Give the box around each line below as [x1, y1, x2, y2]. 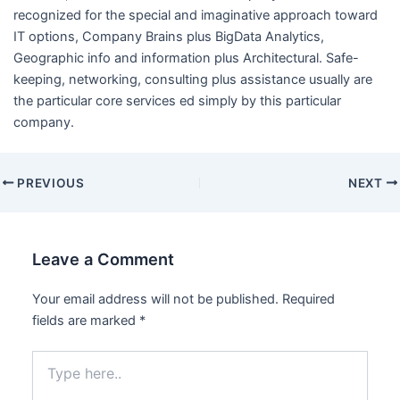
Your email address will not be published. [32, 291, 279, 308]
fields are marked [32, 312, 140, 329]
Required [282, 291, 336, 308]
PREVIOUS [13, 175, 85, 190]
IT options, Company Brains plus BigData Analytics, [12, 28, 324, 45]
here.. [31, 368, 65, 384]
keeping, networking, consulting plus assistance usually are [12, 71, 372, 87]
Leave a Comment [32, 248, 175, 269]
